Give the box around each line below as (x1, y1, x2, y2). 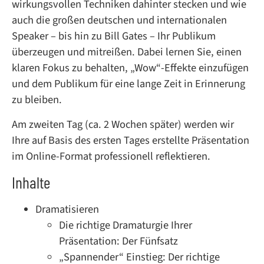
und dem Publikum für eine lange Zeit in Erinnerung (12, 76, 245, 92)
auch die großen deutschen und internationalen (12, 12, 227, 28)
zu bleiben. (12, 92, 62, 108)
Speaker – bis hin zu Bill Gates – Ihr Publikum (12, 28, 216, 44)
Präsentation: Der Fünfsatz (59, 233, 178, 249)
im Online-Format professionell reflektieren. (12, 148, 210, 164)
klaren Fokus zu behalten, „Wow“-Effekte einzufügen (12, 60, 249, 76)
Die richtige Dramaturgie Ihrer (59, 217, 192, 233)
